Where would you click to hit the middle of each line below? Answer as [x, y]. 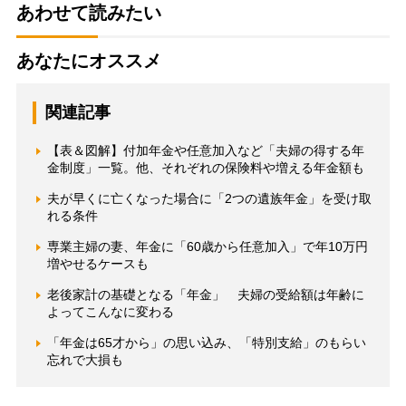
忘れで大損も [85, 360]
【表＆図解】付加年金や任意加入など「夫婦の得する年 [205, 151]
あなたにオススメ [88, 61]
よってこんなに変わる [110, 312]
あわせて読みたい [88, 13]
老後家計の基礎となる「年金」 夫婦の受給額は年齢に [205, 295]
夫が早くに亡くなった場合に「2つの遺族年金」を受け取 [209, 199]
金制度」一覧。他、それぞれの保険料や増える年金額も [205, 168]
